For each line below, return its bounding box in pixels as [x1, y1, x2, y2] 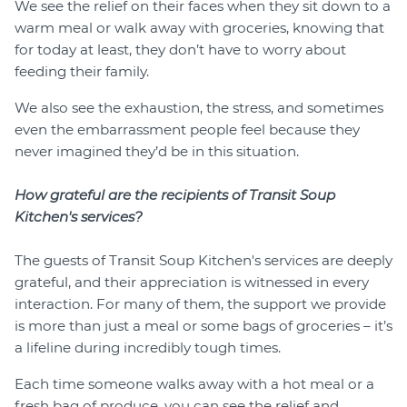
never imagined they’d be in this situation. [15, 142, 299, 160]
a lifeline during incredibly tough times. [15, 338, 281, 356]
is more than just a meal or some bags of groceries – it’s [15, 316, 392, 334]
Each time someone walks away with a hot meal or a [15, 374, 374, 392]
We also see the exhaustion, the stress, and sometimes [15, 98, 383, 116]
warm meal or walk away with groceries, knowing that [15, 18, 384, 36]
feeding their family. [15, 62, 149, 80]
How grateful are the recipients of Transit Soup [15, 185, 335, 203]
